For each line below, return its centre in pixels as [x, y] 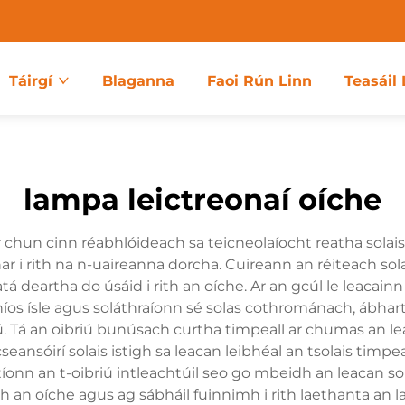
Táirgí [30, 81]
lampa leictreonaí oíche [202, 199]
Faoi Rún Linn [259, 81]
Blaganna [138, 81]
